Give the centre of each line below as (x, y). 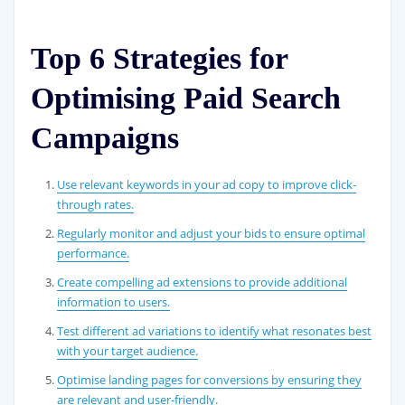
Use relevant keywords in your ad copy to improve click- (207, 185)
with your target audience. (128, 351)
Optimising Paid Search (185, 98)
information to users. (114, 302)
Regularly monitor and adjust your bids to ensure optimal (212, 234)
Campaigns (104, 137)
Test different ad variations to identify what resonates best (215, 331)
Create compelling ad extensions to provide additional (202, 283)
